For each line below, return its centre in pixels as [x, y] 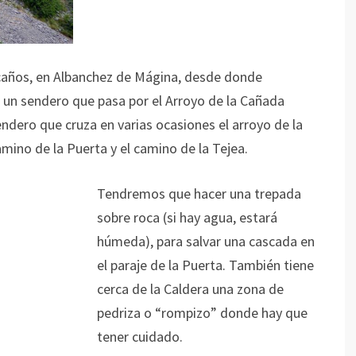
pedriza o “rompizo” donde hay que [202, 312]
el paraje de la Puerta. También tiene [205, 265]
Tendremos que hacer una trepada [199, 193]
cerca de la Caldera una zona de [190, 288]
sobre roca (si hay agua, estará [187, 217]
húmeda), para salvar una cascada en [206, 241]
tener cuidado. [140, 336]
